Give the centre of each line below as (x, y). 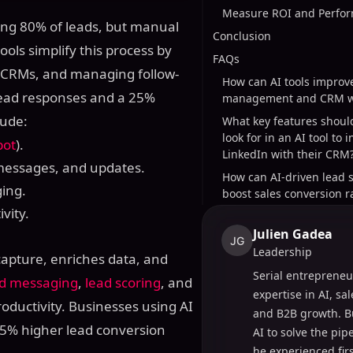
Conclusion (242, 36)
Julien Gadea (293, 234)
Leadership (282, 252)
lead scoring (123, 282)
